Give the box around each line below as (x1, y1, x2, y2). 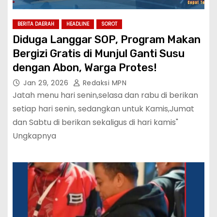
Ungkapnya (13, 130, 56, 141)
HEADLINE (66, 20, 89, 28)
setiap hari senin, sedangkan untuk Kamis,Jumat (13, 103, 194, 114)
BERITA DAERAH (17, 20, 54, 28)
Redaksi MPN (80, 78, 126, 88)
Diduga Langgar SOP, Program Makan (13, 33, 201, 46)
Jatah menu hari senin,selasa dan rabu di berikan (13, 90, 198, 101)
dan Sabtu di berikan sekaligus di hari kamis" (13, 117, 178, 128)
